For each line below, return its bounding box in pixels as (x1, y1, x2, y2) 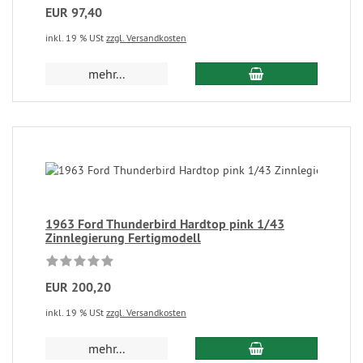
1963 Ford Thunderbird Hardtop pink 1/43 (45, 216, 284, 233)
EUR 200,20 (45, 279, 111, 296)
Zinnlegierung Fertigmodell (45, 229, 201, 246)
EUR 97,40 (45, 4, 102, 21)
